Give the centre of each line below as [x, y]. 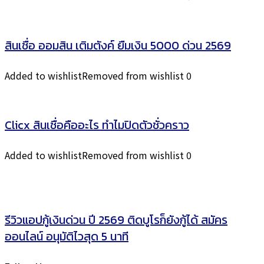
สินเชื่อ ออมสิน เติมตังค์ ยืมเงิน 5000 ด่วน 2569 [118, 45]
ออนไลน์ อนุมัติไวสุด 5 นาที [67, 236]
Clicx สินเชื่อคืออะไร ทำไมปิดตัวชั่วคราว [97, 125]
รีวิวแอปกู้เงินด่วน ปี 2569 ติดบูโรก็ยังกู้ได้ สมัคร [116, 220]
